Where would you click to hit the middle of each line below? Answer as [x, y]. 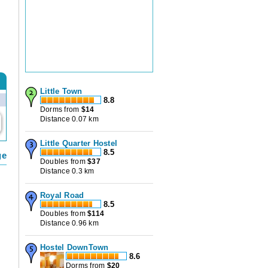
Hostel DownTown [74, 248]
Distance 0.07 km [69, 119]
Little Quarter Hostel [79, 144]
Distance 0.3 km [67, 171]
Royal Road [62, 196]
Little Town [61, 92]
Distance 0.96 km [69, 223]
